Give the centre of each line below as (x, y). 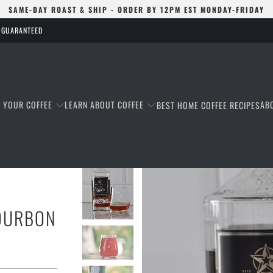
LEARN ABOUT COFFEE (105, 105)
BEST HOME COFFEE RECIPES (208, 105)
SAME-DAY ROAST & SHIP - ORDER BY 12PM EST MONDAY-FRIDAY (136, 9)
